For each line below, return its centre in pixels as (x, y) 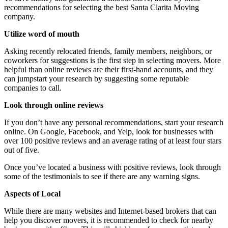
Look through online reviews (54, 105)
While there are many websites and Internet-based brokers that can (110, 211)
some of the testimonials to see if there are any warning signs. (102, 176)
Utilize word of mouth (42, 34)
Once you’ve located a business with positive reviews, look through (112, 167)
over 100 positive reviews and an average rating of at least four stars (113, 140)
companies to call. (33, 88)
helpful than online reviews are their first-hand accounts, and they (109, 69)
